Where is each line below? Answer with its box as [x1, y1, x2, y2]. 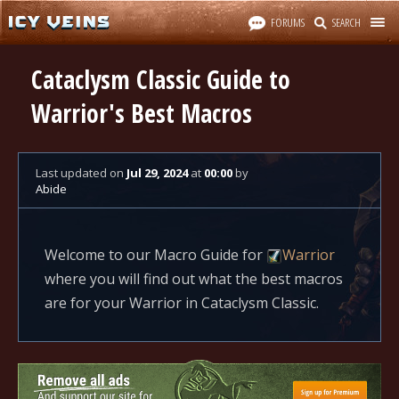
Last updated [36, 165, 110, 181]
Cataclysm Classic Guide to [31, 62, 290, 96]
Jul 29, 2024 [126, 165, 188, 181]
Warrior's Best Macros [31, 96, 252, 130]
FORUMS [271, 14, 305, 30]
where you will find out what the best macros [45, 269, 343, 289]
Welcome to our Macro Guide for [45, 245, 266, 265]
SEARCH [332, 14, 361, 30]
